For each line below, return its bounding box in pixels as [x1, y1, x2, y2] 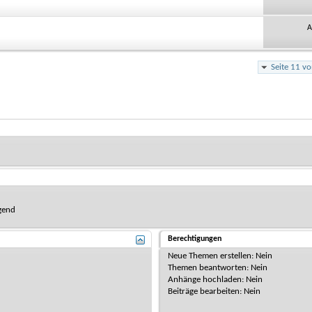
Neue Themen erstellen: [168, 251, 256, 260]
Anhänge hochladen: [168, 274, 247, 284]
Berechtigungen [168, 234, 222, 243]
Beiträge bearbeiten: [168, 286, 244, 296]
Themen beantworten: [168, 263, 251, 272]
